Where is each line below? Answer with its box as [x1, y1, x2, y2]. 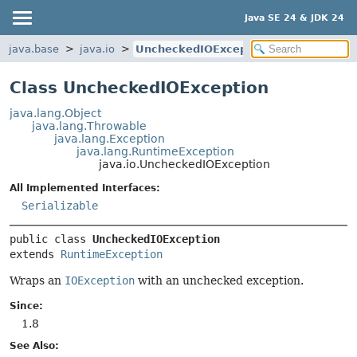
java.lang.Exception [54, 132, 165, 145]
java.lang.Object [10, 107, 101, 120]
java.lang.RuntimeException [76, 145, 234, 158]
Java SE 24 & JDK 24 [245, 12, 344, 23]
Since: [10, 300, 43, 312]
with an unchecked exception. [135, 274, 304, 287]
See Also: [10, 340, 59, 351]
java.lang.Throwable [32, 120, 147, 132]
